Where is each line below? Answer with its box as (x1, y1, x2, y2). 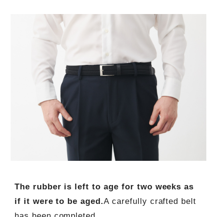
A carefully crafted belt (104, 197, 197, 206)
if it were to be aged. (14, 197, 104, 206)
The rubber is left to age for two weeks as (14, 182, 194, 192)
